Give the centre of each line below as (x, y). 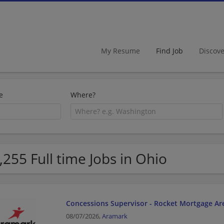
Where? (83, 95)
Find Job (169, 50)
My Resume (120, 50)
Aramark (114, 216)
